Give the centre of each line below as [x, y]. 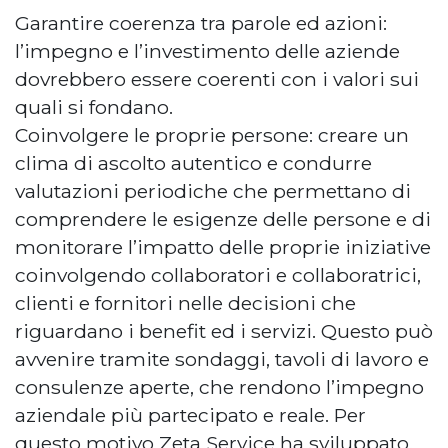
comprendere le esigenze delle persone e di [223, 218]
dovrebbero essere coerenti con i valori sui [217, 78]
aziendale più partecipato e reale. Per [190, 414]
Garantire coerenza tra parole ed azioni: [201, 22]
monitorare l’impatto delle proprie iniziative [223, 246]
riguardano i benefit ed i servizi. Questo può [224, 330]
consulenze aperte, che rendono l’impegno [219, 386]
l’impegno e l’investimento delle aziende [207, 50]
